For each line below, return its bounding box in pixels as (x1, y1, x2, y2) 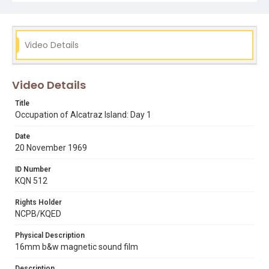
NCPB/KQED (15, 209, 61, 219)
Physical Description (15, 231, 85, 240)
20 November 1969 (15, 143, 87, 153)
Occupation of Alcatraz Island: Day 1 (15, 110, 151, 119)
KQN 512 (15, 176, 47, 186)
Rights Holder (15, 198, 62, 207)
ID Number (15, 165, 51, 174)
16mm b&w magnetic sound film (15, 242, 138, 252)
